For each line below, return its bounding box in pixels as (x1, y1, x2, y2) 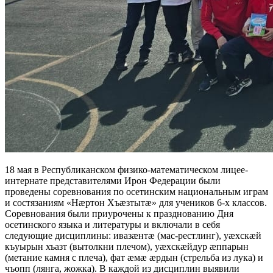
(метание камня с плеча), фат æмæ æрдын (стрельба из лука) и (5, 252, 263, 263)
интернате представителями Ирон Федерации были (5, 175, 221, 186)
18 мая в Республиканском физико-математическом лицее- (5, 165, 248, 175)
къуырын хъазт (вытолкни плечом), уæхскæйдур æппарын (5, 241, 249, 252)
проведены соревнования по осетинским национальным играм (5, 186, 268, 197)
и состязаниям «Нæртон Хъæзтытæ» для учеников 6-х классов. (5, 197, 267, 208)
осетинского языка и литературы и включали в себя (5, 219, 220, 230)
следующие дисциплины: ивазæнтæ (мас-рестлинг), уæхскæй (5, 230, 261, 241)
